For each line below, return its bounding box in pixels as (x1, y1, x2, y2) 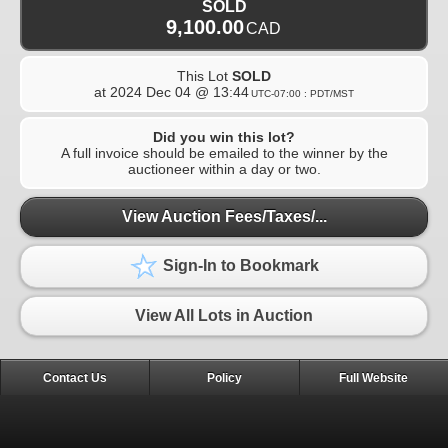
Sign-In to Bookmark (159, 257, 319, 275)
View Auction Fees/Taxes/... (121, 208, 327, 226)
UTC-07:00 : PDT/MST (251, 87, 354, 99)
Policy (206, 370, 242, 385)
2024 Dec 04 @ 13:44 (110, 83, 249, 100)
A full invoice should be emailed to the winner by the (60, 144, 388, 161)
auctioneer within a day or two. (127, 160, 321, 177)
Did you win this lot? (153, 128, 295, 145)
